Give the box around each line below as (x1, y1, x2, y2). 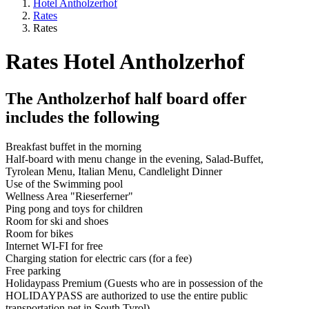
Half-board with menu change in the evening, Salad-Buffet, (6, 152, 263, 165)
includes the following (6, 108, 159, 126)
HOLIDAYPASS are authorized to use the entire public (6, 289, 248, 301)
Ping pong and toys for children (6, 202, 143, 215)
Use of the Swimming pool (6, 177, 123, 190)
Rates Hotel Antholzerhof (6, 49, 245, 74)
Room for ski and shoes (6, 215, 108, 227)
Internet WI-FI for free (6, 239, 103, 252)
